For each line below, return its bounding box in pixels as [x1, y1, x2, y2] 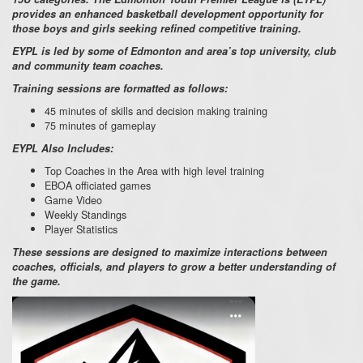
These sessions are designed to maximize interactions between [12, 244, 327, 259]
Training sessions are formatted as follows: [12, 80, 228, 96]
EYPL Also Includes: [12, 140, 113, 156]
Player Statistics [45, 220, 117, 237]
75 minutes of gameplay [45, 117, 156, 133]
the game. [12, 273, 61, 288]
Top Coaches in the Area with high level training [45, 162, 264, 178]
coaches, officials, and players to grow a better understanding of [12, 258, 335, 274]
